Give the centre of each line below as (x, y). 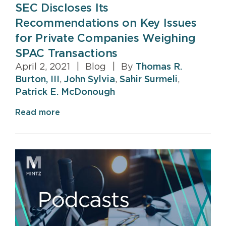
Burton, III (37, 79)
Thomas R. (159, 67)
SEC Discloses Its (62, 8)
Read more (38, 112)
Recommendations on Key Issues (106, 23)
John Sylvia (90, 79)
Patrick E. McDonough (65, 92)
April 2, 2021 (44, 67)
